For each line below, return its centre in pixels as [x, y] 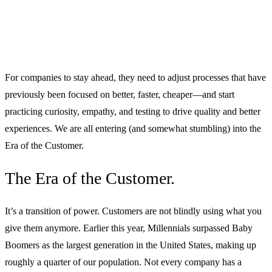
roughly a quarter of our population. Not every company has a [123, 262]
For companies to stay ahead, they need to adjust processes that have [135, 77]
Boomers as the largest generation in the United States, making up [131, 245]
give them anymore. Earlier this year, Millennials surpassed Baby [129, 228]
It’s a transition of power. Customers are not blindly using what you [133, 211]
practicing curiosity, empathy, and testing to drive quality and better [133, 111]
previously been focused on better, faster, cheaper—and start [120, 94]
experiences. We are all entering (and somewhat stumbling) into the [133, 128]
